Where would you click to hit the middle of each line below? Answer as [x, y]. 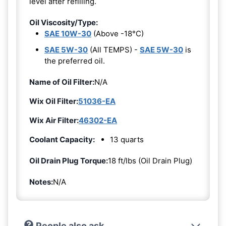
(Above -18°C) [118, 33]
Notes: [41, 182]
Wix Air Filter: [54, 120]
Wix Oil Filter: [54, 101]
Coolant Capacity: [62, 139]
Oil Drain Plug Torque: [69, 160]
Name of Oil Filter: [62, 82]
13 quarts [127, 139]
